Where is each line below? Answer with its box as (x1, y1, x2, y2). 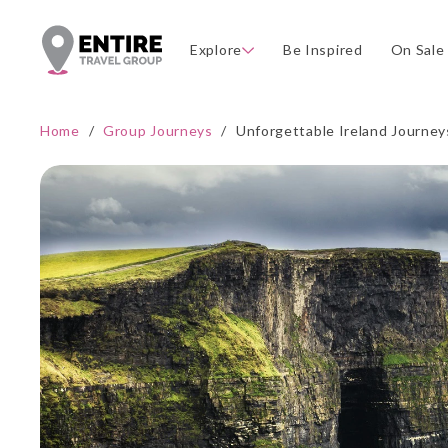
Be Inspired (282, 41, 363, 58)
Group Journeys (102, 122, 213, 139)
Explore (190, 41, 242, 58)
